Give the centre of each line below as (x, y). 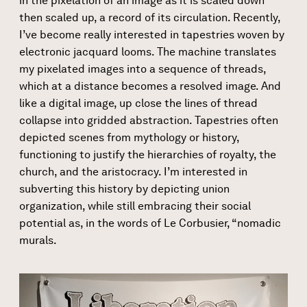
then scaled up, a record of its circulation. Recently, (150, 17)
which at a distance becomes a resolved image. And (150, 86)
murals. (38, 240)
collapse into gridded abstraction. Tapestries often (149, 120)
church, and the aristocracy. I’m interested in (133, 171)
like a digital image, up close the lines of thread (138, 103)
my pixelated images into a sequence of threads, (143, 69)
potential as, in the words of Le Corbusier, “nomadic (150, 223)
